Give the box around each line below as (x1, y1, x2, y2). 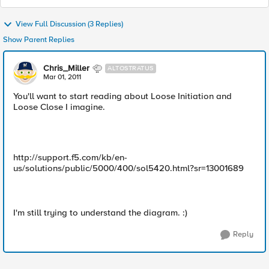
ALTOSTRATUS (107, 64, 154, 72)
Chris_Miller (43, 63, 89, 73)
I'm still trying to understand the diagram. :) (13, 207, 187, 218)
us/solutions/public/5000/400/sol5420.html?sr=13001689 (13, 163, 244, 174)
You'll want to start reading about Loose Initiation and (13, 91, 232, 101)
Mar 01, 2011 (43, 73, 81, 82)
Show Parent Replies (3, 35, 74, 44)
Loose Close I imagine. (13, 101, 105, 112)
